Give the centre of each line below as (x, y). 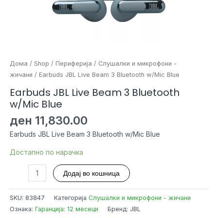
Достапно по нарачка (46, 152)
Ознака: (22, 209)
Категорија (71, 198)
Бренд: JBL (124, 209)
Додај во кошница (91, 173)
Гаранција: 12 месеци (67, 209)
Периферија (74, 64)
